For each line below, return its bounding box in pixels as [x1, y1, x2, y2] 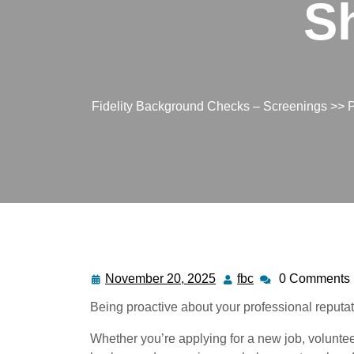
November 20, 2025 [105, 271, 216, 285]
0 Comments [279, 271, 350, 285]
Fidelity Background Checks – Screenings [91, 99, 327, 113]
